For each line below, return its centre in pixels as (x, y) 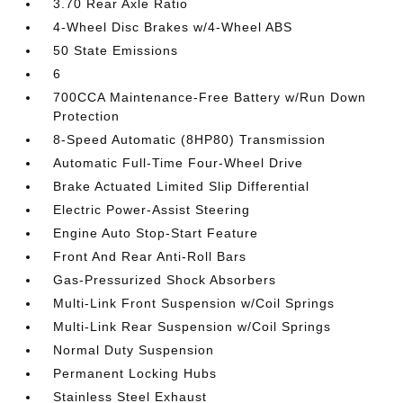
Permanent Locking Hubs (135, 373)
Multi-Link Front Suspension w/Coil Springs (194, 303)
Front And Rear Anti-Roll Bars (150, 256)
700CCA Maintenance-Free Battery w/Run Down (210, 97)
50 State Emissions (116, 50)
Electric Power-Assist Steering (152, 210)
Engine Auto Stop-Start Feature (156, 233)
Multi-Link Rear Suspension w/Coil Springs (193, 327)
